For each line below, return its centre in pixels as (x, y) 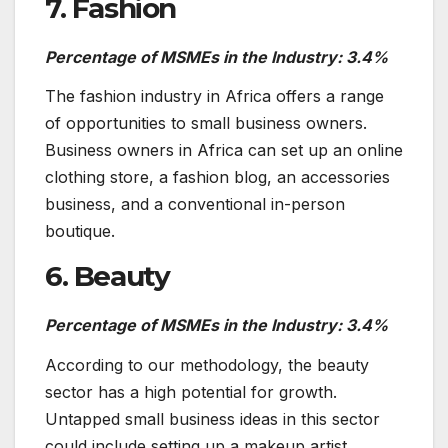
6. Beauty (107, 276)
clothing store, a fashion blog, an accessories (217, 177)
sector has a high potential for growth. (191, 391)
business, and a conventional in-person (195, 204)
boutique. (80, 231)
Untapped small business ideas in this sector (212, 418)
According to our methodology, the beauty (207, 364)
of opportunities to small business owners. (206, 123)
